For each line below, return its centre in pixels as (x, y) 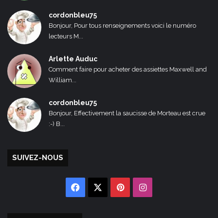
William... (63, 80)
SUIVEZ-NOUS (38, 158)
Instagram (167, 187)
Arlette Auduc (73, 59)
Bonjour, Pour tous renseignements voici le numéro (122, 26)
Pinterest (143, 187)
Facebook (100, 187)
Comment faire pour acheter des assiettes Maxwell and (128, 70)
